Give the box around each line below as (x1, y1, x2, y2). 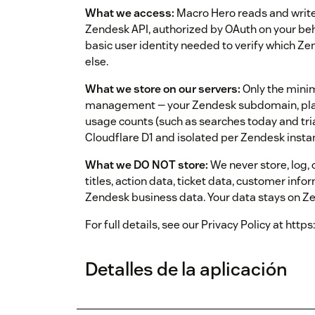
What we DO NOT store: (85, 157, 208, 172)
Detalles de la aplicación (85, 257, 288, 281)
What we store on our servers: (85, 81, 240, 96)
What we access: (85, 5, 174, 20)
